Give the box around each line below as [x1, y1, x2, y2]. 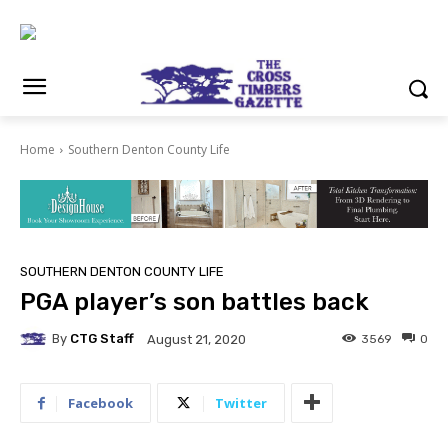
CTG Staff [70, 331, 134, 347]
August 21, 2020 [147, 331, 246, 347]
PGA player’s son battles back [20, 287, 369, 316]
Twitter [215, 393, 267, 412]
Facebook [68, 393, 133, 412]
